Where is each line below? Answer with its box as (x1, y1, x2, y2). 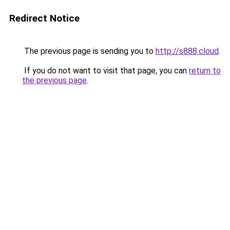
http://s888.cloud (156, 46, 219, 56)
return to (189, 66, 221, 75)
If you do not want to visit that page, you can (22, 66, 189, 75)
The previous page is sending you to (22, 46, 156, 56)
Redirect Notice (9, 12, 80, 24)
